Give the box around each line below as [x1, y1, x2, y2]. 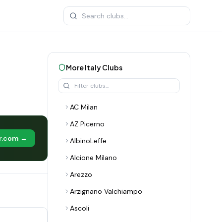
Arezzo [70, 170, 92, 179]
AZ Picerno [70, 119, 105, 128]
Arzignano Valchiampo [70, 187, 142, 196]
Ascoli [70, 204, 89, 213]
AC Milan [70, 103, 98, 111]
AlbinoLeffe [70, 136, 107, 145]
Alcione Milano [70, 153, 117, 162]
